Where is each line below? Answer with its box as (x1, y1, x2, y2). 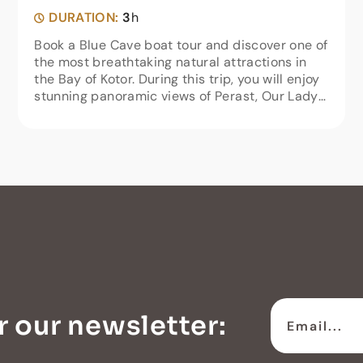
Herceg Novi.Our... (34, 122, 143, 139)
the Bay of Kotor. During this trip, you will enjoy (34, 70, 320, 88)
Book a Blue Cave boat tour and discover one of (34, 36, 328, 53)
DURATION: (49, 9, 119, 26)
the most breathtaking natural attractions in (34, 53, 307, 70)
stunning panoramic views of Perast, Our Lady (34, 88, 318, 105)
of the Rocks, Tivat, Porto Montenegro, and (34, 105, 296, 122)
